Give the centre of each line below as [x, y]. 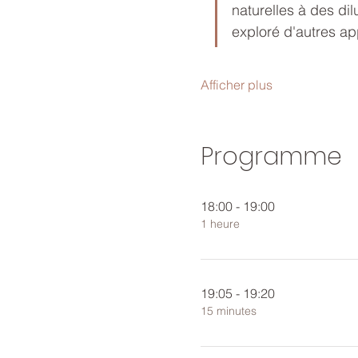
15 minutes [228, 311]
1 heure [220, 224]
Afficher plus [236, 85]
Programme [271, 157]
